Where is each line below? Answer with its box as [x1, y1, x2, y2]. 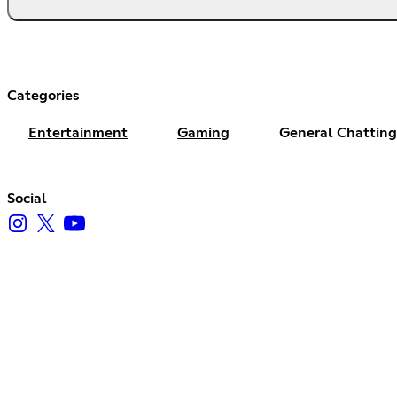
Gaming [177, 125, 230, 140]
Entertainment [28, 125, 128, 140]
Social [7, 191, 47, 206]
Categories [7, 88, 80, 103]
